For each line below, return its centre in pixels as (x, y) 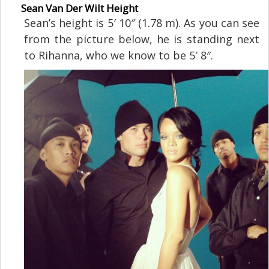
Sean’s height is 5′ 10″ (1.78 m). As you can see (142, 23)
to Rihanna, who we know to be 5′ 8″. (119, 55)
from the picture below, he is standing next (142, 39)
